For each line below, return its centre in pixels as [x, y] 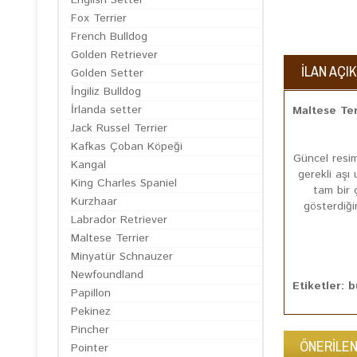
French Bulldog [109, 37]
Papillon [91, 293]
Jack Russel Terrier [119, 128]
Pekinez [91, 312]
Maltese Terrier [110, 238]
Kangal [88, 165]
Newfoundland [107, 275]
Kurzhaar [94, 202]
